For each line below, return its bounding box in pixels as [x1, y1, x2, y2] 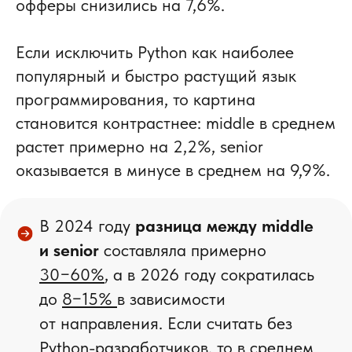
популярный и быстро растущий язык [16, 65, 296, 86]
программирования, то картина [16, 89, 255, 110]
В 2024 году [39, 215, 135, 236]
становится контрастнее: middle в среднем [16, 112, 335, 134]
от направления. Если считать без [39, 313, 292, 334]
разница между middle [135, 215, 313, 236]
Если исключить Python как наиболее [16, 42, 294, 63]
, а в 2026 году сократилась [104, 264, 314, 285]
